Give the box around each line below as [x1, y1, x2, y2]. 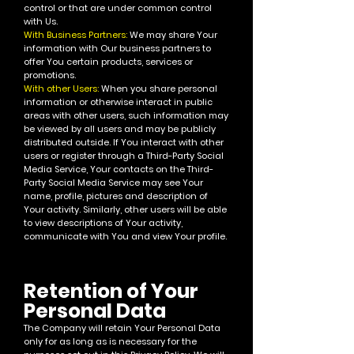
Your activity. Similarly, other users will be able [24, 203, 227, 216]
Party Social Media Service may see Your [24, 176, 203, 189]
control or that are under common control [24, 2, 212, 14]
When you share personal [101, 82, 217, 95]
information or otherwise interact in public [24, 96, 213, 108]
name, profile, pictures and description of [24, 190, 208, 202]
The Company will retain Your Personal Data [24, 322, 220, 334]
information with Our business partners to [24, 42, 211, 55]
